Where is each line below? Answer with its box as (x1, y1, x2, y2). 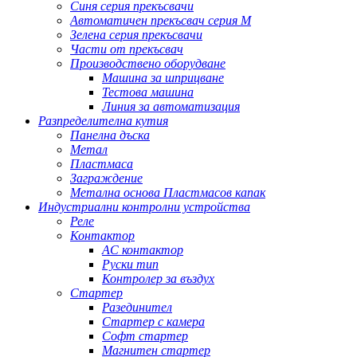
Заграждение (70, 171, 143, 186)
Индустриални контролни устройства (38, 200, 250, 214)
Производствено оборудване (70, 57, 226, 71)
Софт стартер (102, 329, 188, 343)
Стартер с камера (102, 315, 205, 329)
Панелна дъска (70, 128, 150, 143)
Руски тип (102, 257, 159, 272)
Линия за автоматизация (102, 100, 240, 114)
